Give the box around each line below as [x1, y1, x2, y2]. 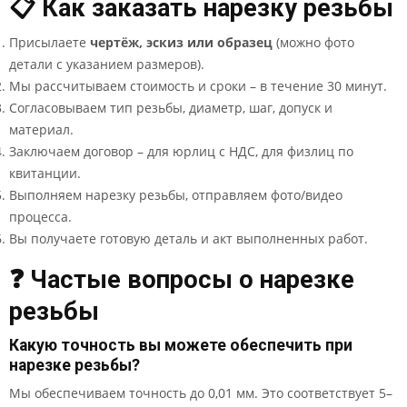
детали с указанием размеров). [9, 55, 204, 73]
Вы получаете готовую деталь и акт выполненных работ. [9, 230, 368, 247]
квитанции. [9, 164, 81, 182]
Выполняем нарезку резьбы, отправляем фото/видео [9, 186, 342, 203]
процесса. [9, 208, 72, 225]
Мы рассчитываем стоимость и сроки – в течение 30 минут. [9, 77, 387, 94]
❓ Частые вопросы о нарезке [9, 265, 354, 294]
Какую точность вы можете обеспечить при [9, 336, 352, 354]
